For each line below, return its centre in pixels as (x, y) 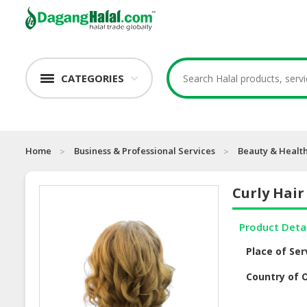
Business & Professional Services (145, 151)
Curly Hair (269, 193)
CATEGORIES (93, 78)
